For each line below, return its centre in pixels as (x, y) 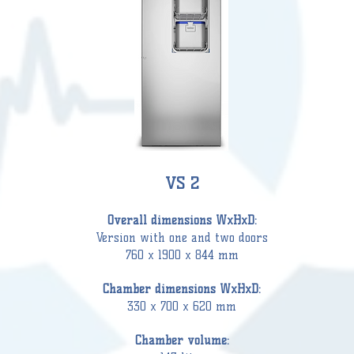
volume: (206, 341)
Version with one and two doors (182, 238)
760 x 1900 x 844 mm (182, 255)
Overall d (132, 220)
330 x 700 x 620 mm (182, 307)
